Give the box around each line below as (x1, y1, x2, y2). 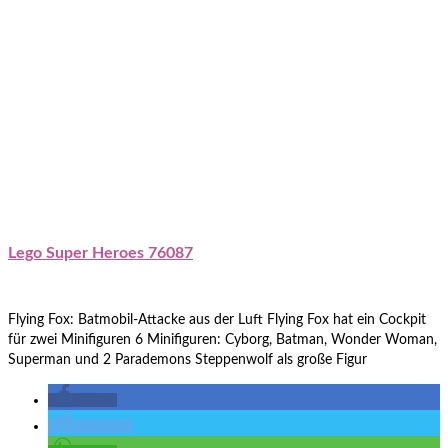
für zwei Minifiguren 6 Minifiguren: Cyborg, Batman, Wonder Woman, (8, 332, 437, 347)
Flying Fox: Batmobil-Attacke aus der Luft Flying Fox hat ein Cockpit (8, 312, 426, 327)
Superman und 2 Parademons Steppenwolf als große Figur (8, 352, 367, 367)
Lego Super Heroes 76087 (8, 244, 193, 261)
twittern (80, 418, 129, 433)
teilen (80, 392, 113, 407)
